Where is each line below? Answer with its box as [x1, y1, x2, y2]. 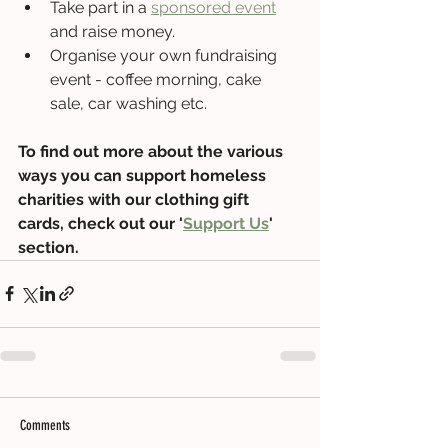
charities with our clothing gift [18, 189, 253, 209]
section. [18, 237, 79, 257]
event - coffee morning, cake [50, 69, 265, 89]
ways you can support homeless [18, 165, 270, 185]
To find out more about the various [18, 141, 287, 161]
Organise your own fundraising [50, 45, 281, 65]
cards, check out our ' [18, 213, 183, 233]
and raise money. [50, 21, 175, 41]
